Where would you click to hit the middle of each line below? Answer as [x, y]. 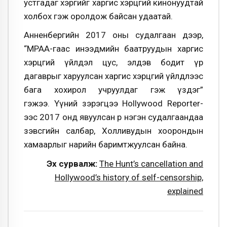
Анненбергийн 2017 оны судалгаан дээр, [113, 35]
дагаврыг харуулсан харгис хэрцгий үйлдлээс [113, 76]
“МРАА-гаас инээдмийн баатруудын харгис [113, 49]
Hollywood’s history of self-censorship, [129, 177]
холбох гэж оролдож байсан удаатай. [98, 16]
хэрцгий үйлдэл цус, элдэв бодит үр [113, 63]
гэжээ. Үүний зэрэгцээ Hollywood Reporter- [113, 104]
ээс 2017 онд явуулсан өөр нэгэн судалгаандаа [113, 117]
